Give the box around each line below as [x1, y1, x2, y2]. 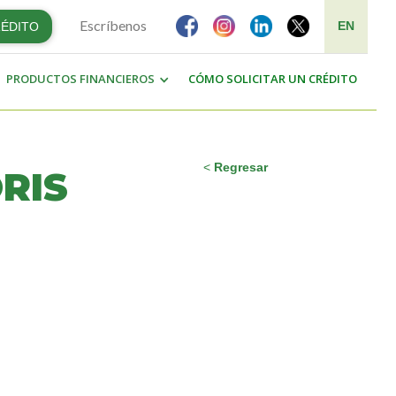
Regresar [213, 160, 268, 174]
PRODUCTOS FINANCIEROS [5, 71, 155, 87]
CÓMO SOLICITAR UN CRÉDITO [187, 71, 357, 87]
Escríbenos [79, 17, 147, 34]
